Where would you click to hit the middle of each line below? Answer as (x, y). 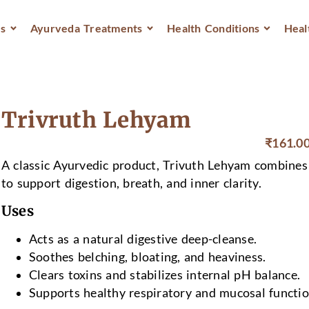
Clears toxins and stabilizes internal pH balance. (165, 275)
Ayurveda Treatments (86, 28)
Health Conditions (213, 28)
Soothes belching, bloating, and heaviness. (147, 257)
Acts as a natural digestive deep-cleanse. (143, 239)
